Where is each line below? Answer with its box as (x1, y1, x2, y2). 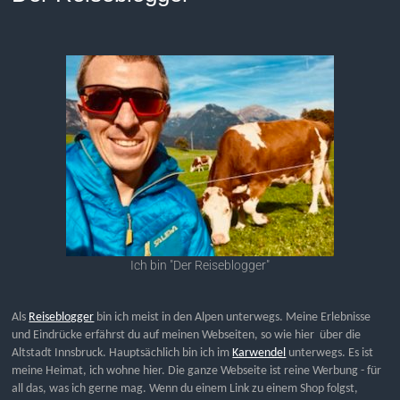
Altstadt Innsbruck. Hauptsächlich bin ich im (12, 346, 233, 360)
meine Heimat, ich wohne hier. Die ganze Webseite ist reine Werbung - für (12, 363, 382, 378)
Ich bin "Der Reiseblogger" (129, 257, 270, 272)
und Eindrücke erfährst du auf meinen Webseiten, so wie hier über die (12, 328, 362, 342)
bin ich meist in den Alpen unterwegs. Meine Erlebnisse (94, 310, 371, 324)
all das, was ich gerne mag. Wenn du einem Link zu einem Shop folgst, (12, 381, 359, 396)
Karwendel (232, 346, 287, 360)
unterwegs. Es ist (286, 346, 374, 360)
